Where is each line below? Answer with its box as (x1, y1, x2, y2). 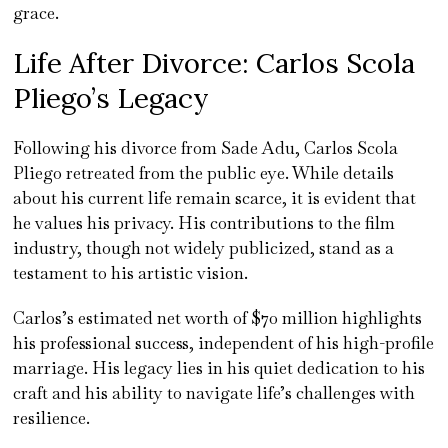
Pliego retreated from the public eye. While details (13, 161, 395, 184)
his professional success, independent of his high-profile (13, 331, 435, 354)
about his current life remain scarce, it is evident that (13, 186, 417, 209)
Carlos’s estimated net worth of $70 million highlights (13, 306, 423, 329)
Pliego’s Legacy (13, 79, 210, 116)
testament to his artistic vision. (13, 261, 249, 284)
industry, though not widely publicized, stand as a (13, 236, 395, 259)
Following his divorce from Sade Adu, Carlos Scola (13, 136, 399, 159)
